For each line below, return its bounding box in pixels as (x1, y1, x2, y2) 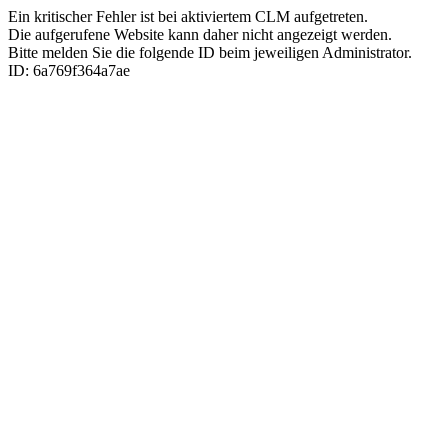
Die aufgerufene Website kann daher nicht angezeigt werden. (8, 26, 392, 43)
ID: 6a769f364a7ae (8, 62, 130, 79)
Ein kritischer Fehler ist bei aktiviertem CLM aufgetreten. (8, 8, 368, 25)
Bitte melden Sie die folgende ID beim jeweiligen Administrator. (8, 44, 412, 61)
